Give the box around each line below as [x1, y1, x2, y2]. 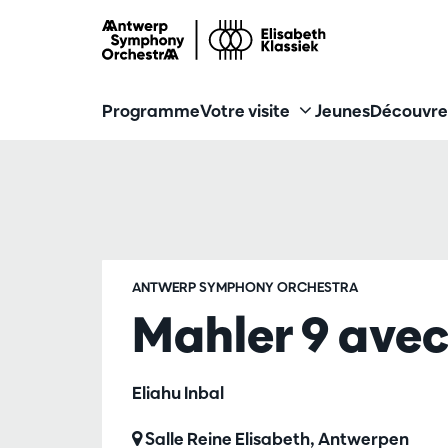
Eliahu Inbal [132, 382, 224, 403]
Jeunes [315, 99, 370, 121]
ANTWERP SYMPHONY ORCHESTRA [132, 279, 358, 295]
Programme [102, 99, 200, 121]
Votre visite [200, 99, 290, 121]
